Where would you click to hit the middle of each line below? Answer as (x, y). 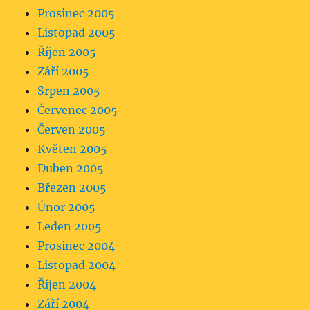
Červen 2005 (72, 129)
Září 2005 (64, 71)
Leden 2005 (70, 226)
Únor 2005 (67, 207)
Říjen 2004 (67, 284)
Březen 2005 (72, 187)
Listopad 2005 (77, 32)
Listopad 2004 (77, 265)
